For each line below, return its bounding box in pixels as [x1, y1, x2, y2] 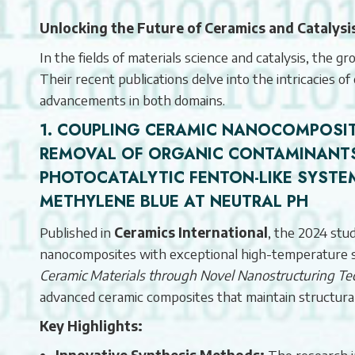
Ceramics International [114, 223, 268, 241]
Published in [40, 223, 114, 241]
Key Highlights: [40, 316, 143, 334]
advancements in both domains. [40, 90, 225, 109]
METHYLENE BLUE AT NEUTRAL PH [40, 189, 308, 213]
